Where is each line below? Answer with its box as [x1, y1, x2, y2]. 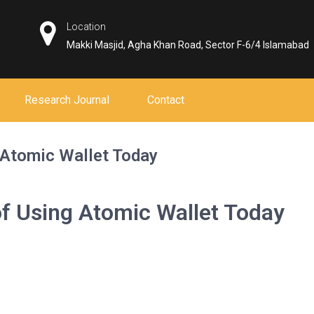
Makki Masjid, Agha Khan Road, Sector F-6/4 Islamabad [67, 39, 310, 50]
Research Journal [25, 93, 109, 107]
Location [67, 21, 107, 32]
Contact [147, 93, 184, 107]
